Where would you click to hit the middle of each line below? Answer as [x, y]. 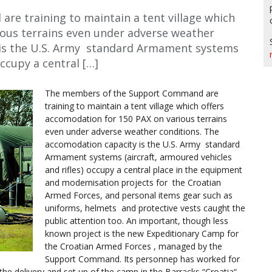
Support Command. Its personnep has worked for [142, 259]
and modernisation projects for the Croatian [133, 183]
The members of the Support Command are [132, 93]
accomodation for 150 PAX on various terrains [136, 119]
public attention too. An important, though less [137, 221]
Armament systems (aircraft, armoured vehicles [138, 157]
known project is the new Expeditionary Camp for [142, 234]
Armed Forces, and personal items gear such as [139, 195]
